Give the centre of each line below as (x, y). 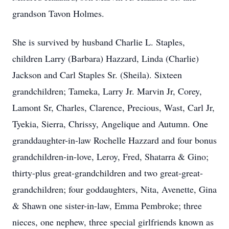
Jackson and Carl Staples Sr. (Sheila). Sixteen (97, 75)
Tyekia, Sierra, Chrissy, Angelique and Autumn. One (110, 124)
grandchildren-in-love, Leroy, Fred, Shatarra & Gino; (110, 156)
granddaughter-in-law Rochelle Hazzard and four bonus (114, 140)
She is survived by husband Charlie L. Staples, (99, 42)
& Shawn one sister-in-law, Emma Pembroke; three (107, 205)
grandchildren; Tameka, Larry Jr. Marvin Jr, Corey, (107, 91)
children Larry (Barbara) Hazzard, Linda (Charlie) (106, 58)
